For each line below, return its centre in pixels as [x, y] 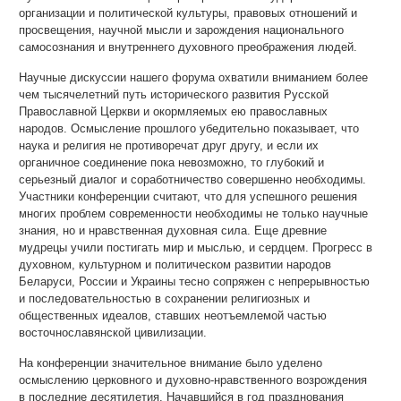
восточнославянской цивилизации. [113, 333]
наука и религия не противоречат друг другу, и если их [169, 145]
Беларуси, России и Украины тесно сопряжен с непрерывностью [194, 282]
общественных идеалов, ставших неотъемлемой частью [173, 316]
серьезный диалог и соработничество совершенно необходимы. [192, 179]
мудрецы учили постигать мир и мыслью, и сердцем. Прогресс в [196, 247]
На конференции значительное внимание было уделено [171, 363]
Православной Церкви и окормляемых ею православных [173, 111]
